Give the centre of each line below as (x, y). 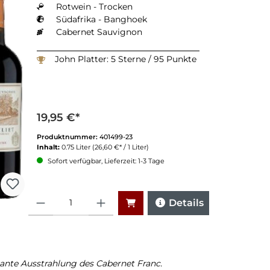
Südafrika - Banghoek (102, 19)
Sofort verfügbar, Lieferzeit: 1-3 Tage (105, 161)
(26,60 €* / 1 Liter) (121, 147)
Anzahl (40, 195)
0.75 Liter (77, 147)
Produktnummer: (68, 137)
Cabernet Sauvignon (99, 32)
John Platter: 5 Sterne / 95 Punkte (126, 59)
